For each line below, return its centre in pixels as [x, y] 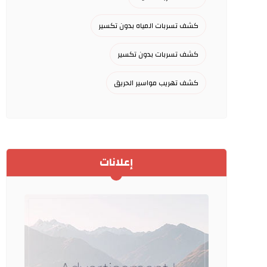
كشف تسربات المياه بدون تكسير [148, 26]
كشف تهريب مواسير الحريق [156, 83]
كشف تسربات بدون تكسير [158, 54]
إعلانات [117, 162]
